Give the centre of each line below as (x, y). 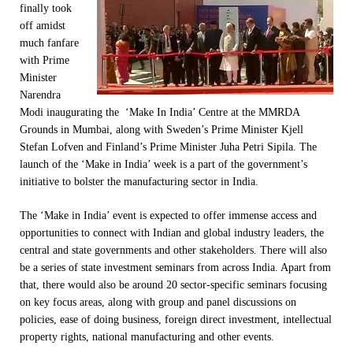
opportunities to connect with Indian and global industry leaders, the (172, 232)
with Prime (45, 60)
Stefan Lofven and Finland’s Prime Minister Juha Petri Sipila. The (168, 147)
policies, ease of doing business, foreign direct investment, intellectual (176, 319)
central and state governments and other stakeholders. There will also (173, 250)
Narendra (40, 95)
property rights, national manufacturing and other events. (147, 336)
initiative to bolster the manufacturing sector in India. (139, 181)
